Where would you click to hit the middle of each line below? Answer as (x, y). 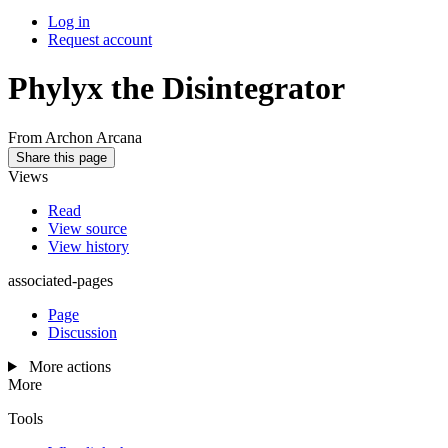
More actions (69, 366)
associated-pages (60, 280)
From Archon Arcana (75, 137)
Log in (69, 21)
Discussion (82, 332)
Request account (100, 39)
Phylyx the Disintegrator (176, 88)
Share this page (61, 157)
